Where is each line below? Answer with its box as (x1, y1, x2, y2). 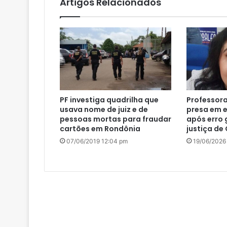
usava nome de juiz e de (60, 104, 148, 115)
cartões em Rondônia (60, 123, 140, 134)
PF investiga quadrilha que (60, 94, 159, 105)
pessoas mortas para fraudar (60, 113, 171, 124)
